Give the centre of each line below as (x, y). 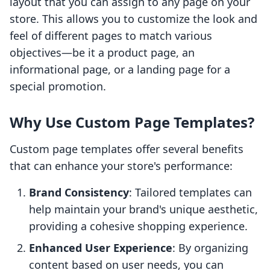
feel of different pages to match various (111, 36)
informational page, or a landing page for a (120, 70)
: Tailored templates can (190, 193)
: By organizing (210, 248)
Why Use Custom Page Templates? (132, 122)
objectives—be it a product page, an (102, 53)
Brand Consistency (79, 193)
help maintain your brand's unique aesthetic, (143, 209)
